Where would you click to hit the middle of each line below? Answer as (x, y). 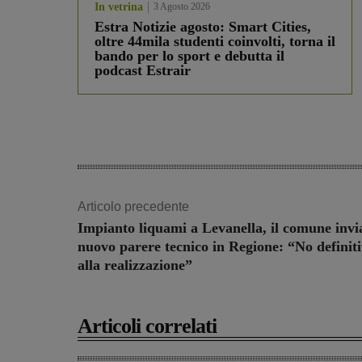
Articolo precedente (133, 207)
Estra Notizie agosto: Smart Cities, (203, 27)
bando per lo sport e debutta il (189, 56)
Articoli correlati (147, 326)
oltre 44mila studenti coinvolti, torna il (215, 42)
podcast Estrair (143, 71)
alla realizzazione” (135, 265)
